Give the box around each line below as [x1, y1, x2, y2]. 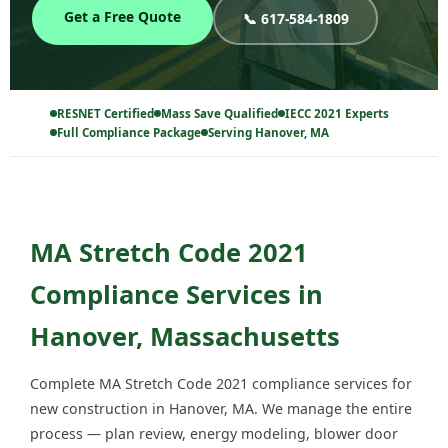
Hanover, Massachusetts [30, 319, 340, 354]
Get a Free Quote [64, 7, 181, 27]
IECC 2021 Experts [285, 106, 389, 122]
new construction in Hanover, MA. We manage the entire [30, 399, 412, 419]
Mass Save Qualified [161, 106, 278, 122]
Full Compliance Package [57, 125, 201, 141]
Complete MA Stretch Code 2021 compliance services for [30, 374, 412, 394]
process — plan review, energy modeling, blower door [30, 424, 398, 444]
